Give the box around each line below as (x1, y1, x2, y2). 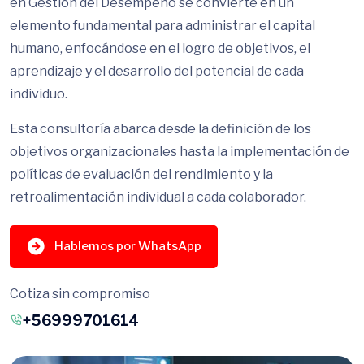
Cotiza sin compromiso (10, 285, 150, 301)
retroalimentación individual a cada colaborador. (10, 189, 306, 206)
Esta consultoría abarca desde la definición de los (10, 121, 311, 137)
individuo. (10, 86, 67, 102)
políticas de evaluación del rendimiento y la (10, 167, 273, 183)
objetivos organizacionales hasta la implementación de (10, 144, 349, 160)
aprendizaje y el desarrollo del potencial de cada (10, 63, 304, 80)
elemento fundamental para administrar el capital (10, 18, 315, 34)
